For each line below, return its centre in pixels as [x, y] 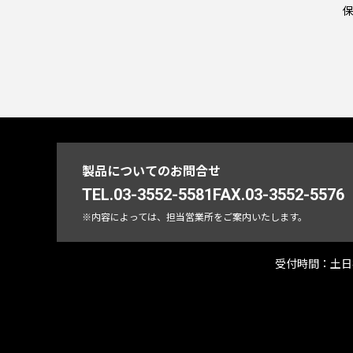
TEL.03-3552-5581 [147, 195]
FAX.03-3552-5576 [279, 195]
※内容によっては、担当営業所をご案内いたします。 [195, 216]
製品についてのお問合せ [151, 170]
